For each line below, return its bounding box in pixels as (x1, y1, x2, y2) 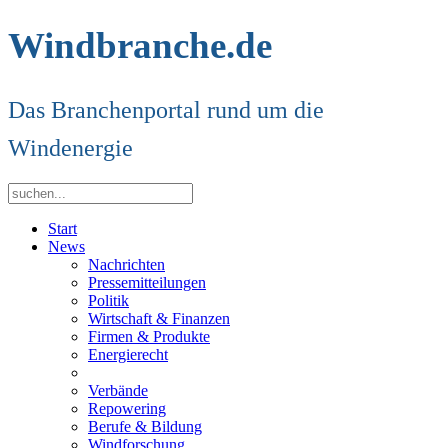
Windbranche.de (8, 25, 272, 66)
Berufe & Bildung (88, 418, 202, 435)
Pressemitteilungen (88, 274, 206, 291)
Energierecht (88, 346, 168, 363)
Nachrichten (88, 256, 165, 273)
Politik (88, 292, 129, 309)
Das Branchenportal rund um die (8, 97, 324, 123)
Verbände (88, 382, 148, 399)
